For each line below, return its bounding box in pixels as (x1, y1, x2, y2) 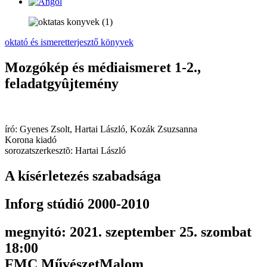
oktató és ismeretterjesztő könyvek (5, 37, 133, 47)
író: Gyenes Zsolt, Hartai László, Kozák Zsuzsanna (5, 123, 197, 134)
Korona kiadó (5, 134, 57, 145)
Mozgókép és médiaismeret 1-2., (5, 59, 201, 75)
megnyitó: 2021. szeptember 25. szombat (5, 223, 252, 240)
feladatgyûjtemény (5, 75, 119, 91)
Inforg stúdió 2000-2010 (5, 195, 150, 212)
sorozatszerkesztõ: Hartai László (5, 145, 126, 156)
